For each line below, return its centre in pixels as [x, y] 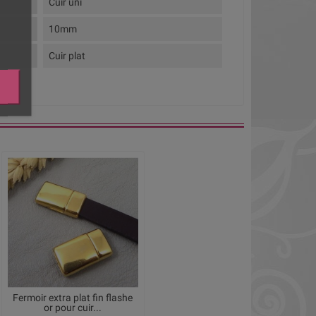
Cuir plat [67, 56]
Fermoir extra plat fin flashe [73, 298]
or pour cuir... [73, 308]
